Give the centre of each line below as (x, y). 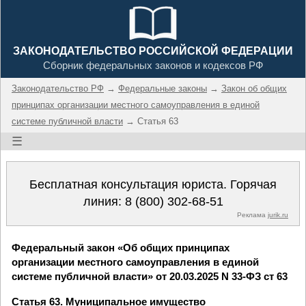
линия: (104, 201)
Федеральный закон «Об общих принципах (121, 248)
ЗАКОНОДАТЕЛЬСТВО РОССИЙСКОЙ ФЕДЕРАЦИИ (153, 51)
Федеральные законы (163, 88)
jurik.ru (278, 215)
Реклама (252, 215)
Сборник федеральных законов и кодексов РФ (153, 65)
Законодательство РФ (58, 88)
